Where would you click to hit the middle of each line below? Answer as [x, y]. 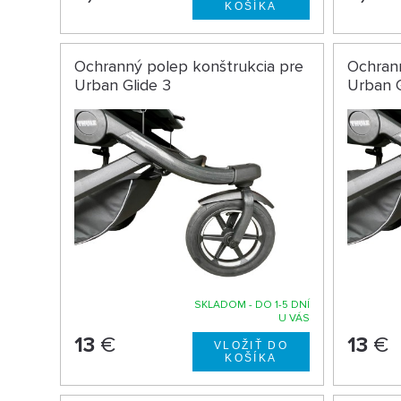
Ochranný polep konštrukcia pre [189, 67]
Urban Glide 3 [123, 85]
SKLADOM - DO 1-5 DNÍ [252, 305]
